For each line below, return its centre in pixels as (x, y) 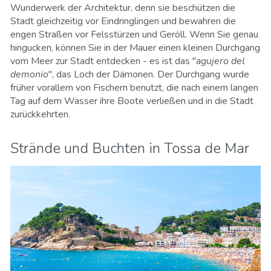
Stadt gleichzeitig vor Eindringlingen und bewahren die (123, 21)
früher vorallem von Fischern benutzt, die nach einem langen (134, 87)
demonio (29, 74)
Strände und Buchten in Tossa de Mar (130, 148)
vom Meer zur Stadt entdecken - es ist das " (103, 61)
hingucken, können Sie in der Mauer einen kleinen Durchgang (135, 47)
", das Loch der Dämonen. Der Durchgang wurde (149, 74)
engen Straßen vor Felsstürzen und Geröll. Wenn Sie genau (134, 34)
